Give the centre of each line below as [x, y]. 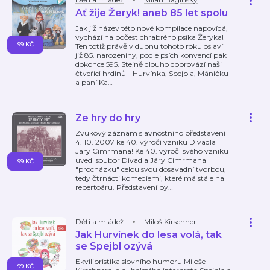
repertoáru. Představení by [122, 187]
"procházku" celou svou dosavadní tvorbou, [151, 169]
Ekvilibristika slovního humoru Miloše [140, 261]
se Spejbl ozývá [114, 246]
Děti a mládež [99, 221]
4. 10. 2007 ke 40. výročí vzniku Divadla [146, 142]
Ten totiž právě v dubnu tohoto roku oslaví [149, 46]
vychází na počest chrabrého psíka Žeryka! [149, 37]
